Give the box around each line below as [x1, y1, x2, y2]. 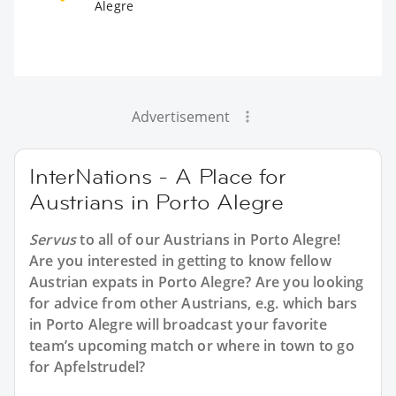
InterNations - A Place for [29, 162, 286, 190]
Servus [29, 229, 77, 249]
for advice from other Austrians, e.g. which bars [29, 293, 358, 313]
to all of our [76, 229, 164, 249]
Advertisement [131, 106, 230, 126]
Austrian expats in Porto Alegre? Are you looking [29, 271, 364, 292]
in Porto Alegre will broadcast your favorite [29, 314, 327, 334]
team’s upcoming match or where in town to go [29, 335, 354, 355]
